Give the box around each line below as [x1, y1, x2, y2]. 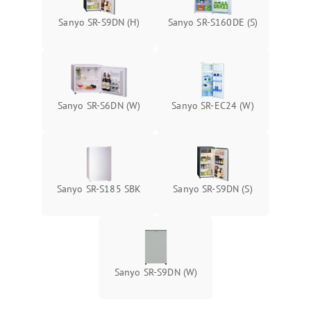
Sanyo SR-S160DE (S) [167, 16, 258, 28]
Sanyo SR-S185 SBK [56, 183, 142, 195]
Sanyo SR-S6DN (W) [57, 99, 141, 112]
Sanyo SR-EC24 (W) [171, 99, 254, 112]
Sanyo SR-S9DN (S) [173, 183, 253, 195]
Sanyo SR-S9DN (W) [114, 266, 198, 278]
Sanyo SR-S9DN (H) [58, 16, 140, 28]
